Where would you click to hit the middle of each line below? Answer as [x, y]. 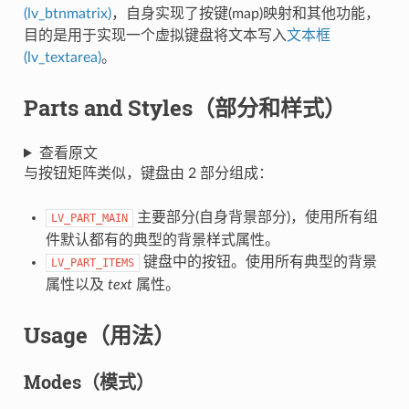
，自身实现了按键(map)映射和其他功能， [245, 13]
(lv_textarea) [62, 57]
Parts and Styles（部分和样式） [184, 107]
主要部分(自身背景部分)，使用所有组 [255, 217]
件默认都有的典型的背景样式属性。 [162, 240]
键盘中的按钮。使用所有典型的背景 [258, 262]
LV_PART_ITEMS [92, 262]
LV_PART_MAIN [89, 218]
